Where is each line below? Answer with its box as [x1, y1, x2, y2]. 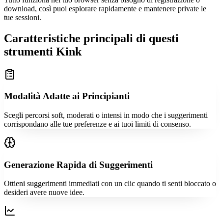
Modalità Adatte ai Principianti [4, 91, 130, 102]
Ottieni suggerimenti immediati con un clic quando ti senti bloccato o [4, 179, 216, 188]
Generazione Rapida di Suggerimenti [4, 159, 153, 170]
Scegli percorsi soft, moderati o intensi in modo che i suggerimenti [4, 110, 208, 119]
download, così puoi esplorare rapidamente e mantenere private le [4, 4, 206, 13]
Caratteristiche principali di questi [4, 31, 179, 45]
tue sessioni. [4, 13, 41, 22]
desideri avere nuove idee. [4, 188, 84, 197]
